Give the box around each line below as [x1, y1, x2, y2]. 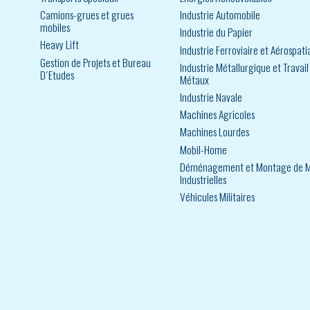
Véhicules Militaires [180, 188, 255, 204]
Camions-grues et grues [40, 7, 134, 23]
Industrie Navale [180, 89, 242, 104]
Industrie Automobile [180, 7, 260, 23]
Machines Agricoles [180, 107, 255, 122]
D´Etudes [40, 66, 74, 82]
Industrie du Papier [180, 24, 253, 40]
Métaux [180, 71, 209, 87]
